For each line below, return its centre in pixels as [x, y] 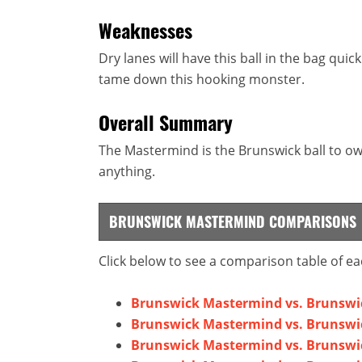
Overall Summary [166, 122]
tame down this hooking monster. [202, 79]
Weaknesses [145, 29]
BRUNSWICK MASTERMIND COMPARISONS [233, 221]
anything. [127, 171]
